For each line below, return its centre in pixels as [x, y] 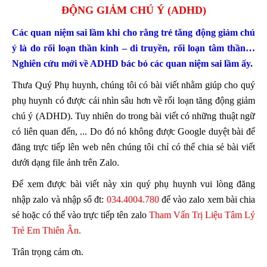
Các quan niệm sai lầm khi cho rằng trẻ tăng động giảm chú [133, 32]
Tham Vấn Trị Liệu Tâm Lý [202, 215]
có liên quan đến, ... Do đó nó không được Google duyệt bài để [133, 131]
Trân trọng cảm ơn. [48, 252]
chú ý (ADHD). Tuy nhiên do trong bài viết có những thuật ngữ [133, 116]
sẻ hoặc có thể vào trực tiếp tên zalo [80, 215]
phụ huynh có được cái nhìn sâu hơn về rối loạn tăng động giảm [133, 100]
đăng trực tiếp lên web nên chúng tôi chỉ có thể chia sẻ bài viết [133, 147]
